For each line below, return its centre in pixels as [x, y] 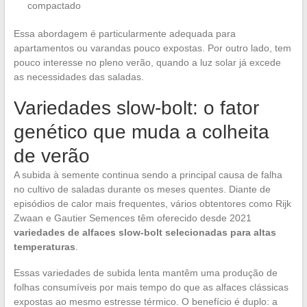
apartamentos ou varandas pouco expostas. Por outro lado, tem [152, 48]
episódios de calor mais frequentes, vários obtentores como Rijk [152, 203]
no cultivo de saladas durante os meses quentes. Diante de [142, 189]
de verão [51, 156]
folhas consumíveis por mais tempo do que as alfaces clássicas [151, 287]
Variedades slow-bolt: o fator [136, 108]
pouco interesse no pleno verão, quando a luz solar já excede [147, 62]
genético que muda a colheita [141, 132]
